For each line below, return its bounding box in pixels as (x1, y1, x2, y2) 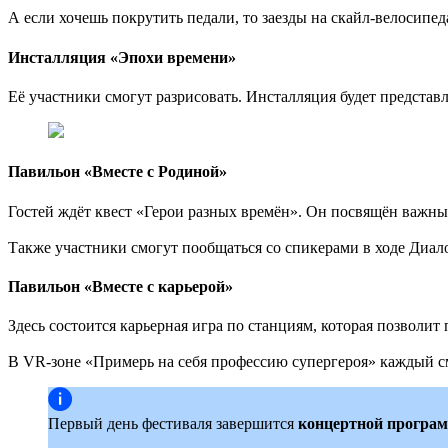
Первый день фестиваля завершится (48, 415, 298, 433)
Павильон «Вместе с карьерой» (8, 277, 233, 295)
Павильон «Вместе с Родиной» (8, 163, 227, 181)
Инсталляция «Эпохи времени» (8, 48, 236, 66)
